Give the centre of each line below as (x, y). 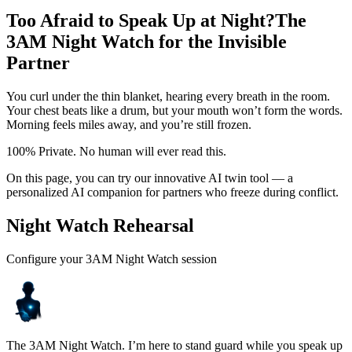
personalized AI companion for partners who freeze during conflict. (172, 192)
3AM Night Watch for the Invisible (147, 41)
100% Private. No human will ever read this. (116, 151)
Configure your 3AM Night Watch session (112, 258)
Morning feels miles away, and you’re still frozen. (129, 124)
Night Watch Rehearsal (100, 225)
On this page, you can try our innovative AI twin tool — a (150, 178)
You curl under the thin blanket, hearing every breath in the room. (168, 96)
